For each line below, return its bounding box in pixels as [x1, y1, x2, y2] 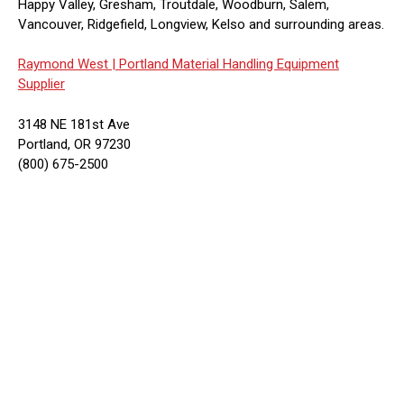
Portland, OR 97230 [18, 135, 131, 152]
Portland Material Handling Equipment [115, 56, 339, 72]
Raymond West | [18, 56, 115, 72]
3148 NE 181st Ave [18, 115, 130, 133]
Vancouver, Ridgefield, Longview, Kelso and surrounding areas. [18, 15, 384, 32]
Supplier [18, 76, 65, 92]
